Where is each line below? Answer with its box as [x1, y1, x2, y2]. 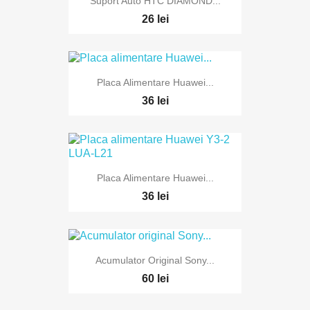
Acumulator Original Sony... [95, 254, 215, 266]
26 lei [141, 12, 169, 25]
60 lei [141, 272, 169, 284]
